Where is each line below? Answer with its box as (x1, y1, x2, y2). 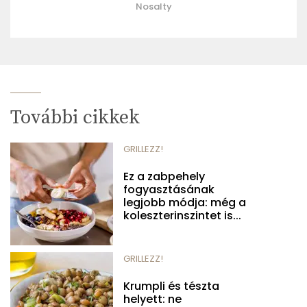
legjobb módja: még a (123, 194, 246, 210)
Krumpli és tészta (123, 278, 219, 294)
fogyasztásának (123, 181, 214, 197)
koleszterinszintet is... (123, 207, 241, 223)
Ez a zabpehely (123, 168, 205, 184)
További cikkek (10, 105, 140, 130)
